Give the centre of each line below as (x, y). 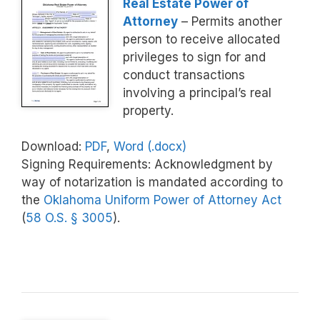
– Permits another (230, 21)
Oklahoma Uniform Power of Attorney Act (162, 200)
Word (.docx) (150, 147)
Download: (53, 147)
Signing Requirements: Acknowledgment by (147, 165)
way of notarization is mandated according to (152, 182)
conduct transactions (184, 75)
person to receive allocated (201, 39)
